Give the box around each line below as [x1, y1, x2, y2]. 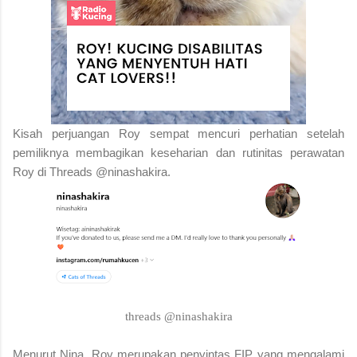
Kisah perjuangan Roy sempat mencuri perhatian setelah [13, 126, 344, 140]
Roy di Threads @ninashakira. [13, 164, 171, 178]
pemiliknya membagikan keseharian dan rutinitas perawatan [13, 145, 344, 159]
